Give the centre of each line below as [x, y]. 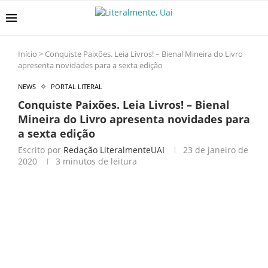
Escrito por [41, 150]
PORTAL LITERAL [77, 86]
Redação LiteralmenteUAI [114, 150]
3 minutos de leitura [96, 161]
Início [28, 54]
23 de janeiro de [216, 150]
